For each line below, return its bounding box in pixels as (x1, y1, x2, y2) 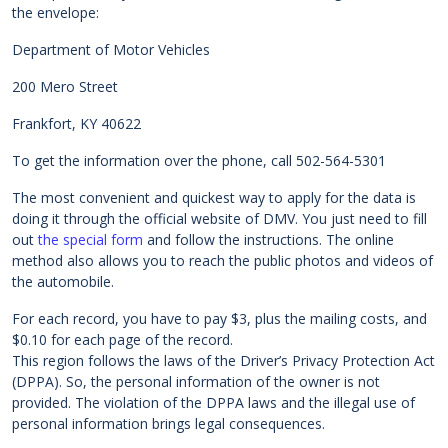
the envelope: (12, 3, 99, 23)
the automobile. (12, 272, 114, 292)
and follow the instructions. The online (143, 230, 394, 250)
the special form (38, 230, 143, 250)
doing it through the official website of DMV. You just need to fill (12, 209, 427, 229)
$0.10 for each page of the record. (12, 330, 233, 350)
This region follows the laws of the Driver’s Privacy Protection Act (12, 351, 435, 371)
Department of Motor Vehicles (12, 40, 210, 60)
